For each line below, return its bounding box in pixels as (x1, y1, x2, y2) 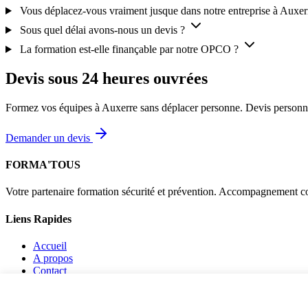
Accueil (33, 239, 67, 252)
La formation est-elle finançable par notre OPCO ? (19, 43, 239, 56)
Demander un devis (5, 131, 93, 144)
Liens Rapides (5, 212, 71, 225)
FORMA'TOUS (5, 159, 80, 171)
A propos (33, 252, 73, 264)
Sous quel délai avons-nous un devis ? (19, 24, 185, 36)
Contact (33, 264, 67, 276)
